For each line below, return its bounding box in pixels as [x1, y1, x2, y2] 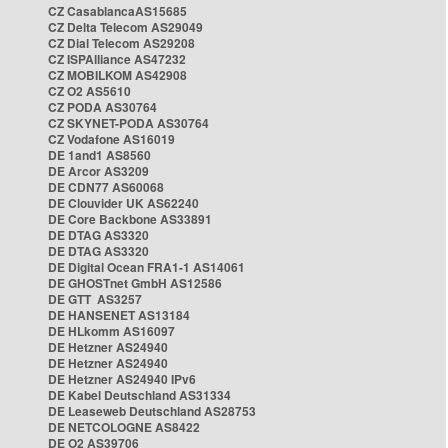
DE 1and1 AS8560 [48, 146, 151, 164]
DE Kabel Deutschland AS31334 [48, 386, 231, 404]
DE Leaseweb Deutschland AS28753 [48, 402, 256, 420]
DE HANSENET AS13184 [48, 306, 190, 324]
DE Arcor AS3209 [48, 162, 149, 180]
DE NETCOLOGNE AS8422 [48, 418, 200, 436]
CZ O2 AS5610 [48, 82, 131, 100]
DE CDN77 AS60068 [48, 178, 164, 196]
